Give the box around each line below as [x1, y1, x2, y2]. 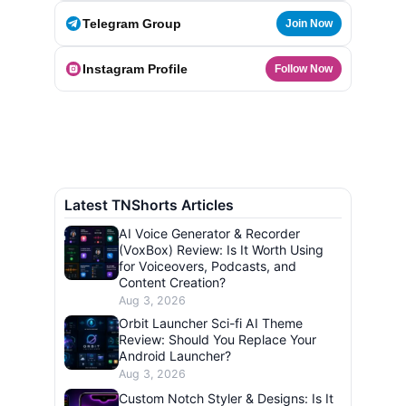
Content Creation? [119, 274, 226, 290]
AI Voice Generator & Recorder [119, 225, 300, 241]
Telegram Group [82, 16, 181, 32]
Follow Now [275, 63, 333, 76]
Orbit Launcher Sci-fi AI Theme [119, 315, 303, 332]
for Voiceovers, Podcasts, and [119, 257, 296, 274]
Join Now [285, 17, 333, 31]
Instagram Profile [82, 62, 188, 77]
